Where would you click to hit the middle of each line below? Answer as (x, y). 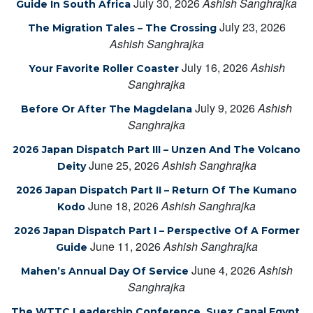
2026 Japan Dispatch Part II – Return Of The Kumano (156, 190)
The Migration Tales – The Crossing (122, 28)
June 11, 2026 (125, 246)
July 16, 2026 (214, 67)
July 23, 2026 (252, 27)
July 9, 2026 (225, 108)
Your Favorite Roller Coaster (103, 68)
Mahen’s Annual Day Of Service (104, 271)
